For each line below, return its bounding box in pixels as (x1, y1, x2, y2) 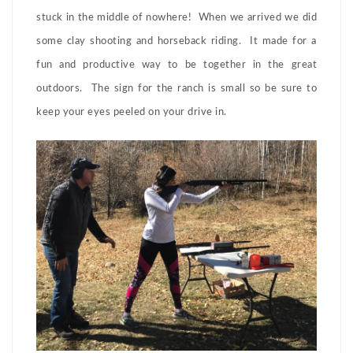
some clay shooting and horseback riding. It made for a (36, 36, 317, 47)
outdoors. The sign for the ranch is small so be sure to (36, 84, 317, 95)
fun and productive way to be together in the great (36, 60, 317, 71)
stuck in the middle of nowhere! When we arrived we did (36, 13, 317, 24)
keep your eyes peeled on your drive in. (36, 107, 232, 118)
